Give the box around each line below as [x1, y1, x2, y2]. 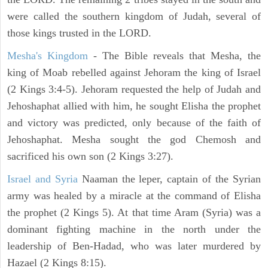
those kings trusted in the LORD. [7, 27, 151, 39]
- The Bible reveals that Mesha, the [88, 50, 261, 62]
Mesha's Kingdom [7, 50, 88, 62]
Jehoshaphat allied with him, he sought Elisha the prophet [7, 100, 261, 112]
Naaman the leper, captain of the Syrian [77, 173, 261, 185]
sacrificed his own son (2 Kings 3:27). [7, 150, 173, 163]
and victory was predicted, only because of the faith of [7, 117, 261, 129]
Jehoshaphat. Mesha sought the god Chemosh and [7, 133, 261, 146]
